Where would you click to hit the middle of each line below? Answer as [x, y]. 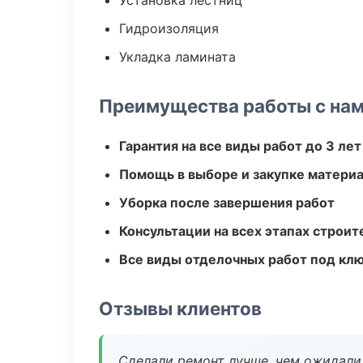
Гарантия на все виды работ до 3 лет [240, 146]
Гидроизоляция [169, 28]
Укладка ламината [177, 57]
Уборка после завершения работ [227, 203]
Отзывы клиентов [180, 308]
